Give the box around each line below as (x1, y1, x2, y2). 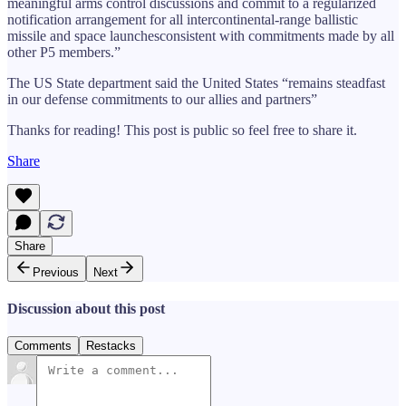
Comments (14, 339, 72, 353)
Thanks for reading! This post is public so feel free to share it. (7, 121, 357, 138)
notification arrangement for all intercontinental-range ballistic (7, 11, 358, 27)
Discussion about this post (7, 300, 165, 316)
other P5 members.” (7, 43, 121, 60)
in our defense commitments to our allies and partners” (7, 91, 317, 107)
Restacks (86, 339, 136, 353)
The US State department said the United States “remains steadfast (7, 74, 385, 91)
